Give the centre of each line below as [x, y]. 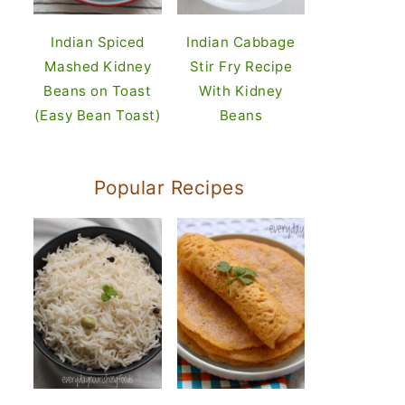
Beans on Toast [98, 91]
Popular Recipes [169, 188]
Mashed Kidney [97, 67]
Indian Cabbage [241, 42]
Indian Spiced [98, 42]
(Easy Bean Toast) [97, 116]
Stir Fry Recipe [240, 67]
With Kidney [241, 91]
